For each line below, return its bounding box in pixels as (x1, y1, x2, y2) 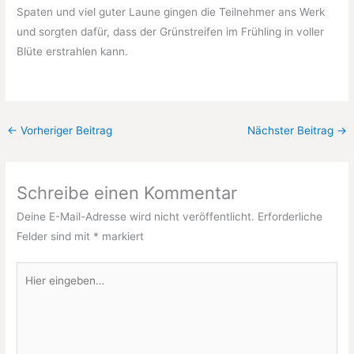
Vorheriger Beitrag (17, 123, 113, 137)
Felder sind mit (17, 229, 94, 243)
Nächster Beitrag (247, 123, 337, 137)
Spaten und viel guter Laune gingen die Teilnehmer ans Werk (17, 5, 326, 18)
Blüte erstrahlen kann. (17, 44, 129, 58)
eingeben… (16, 284, 72, 298)
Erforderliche (258, 209, 323, 223)
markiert (99, 229, 145, 243)
